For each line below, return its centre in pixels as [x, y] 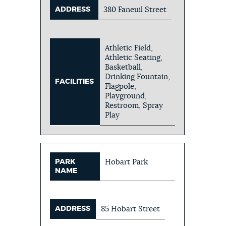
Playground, [126, 96]
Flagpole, [121, 86]
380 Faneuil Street [135, 10]
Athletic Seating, [134, 58]
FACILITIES [75, 81]
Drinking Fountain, [138, 77]
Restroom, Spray [134, 105]
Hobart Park [127, 162]
